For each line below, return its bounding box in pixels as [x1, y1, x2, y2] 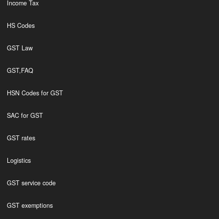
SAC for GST [6, 111, 43, 120]
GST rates [6, 133, 35, 142]
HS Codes [6, 21, 35, 30]
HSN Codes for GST [6, 88, 63, 97]
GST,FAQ [6, 66, 33, 75]
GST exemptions [6, 201, 53, 210]
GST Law [6, 44, 33, 52]
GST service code [6, 178, 56, 187]
